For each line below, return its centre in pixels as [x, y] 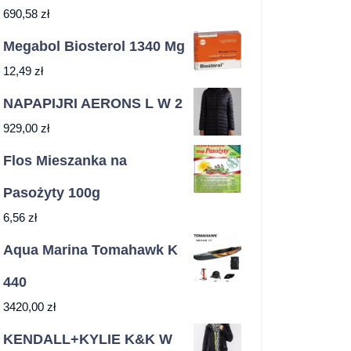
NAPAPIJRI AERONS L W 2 [93, 103]
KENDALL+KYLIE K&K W [88, 339]
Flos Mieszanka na [65, 161]
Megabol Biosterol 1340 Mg [94, 46]
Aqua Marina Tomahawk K [90, 250]
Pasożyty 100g [52, 193]
